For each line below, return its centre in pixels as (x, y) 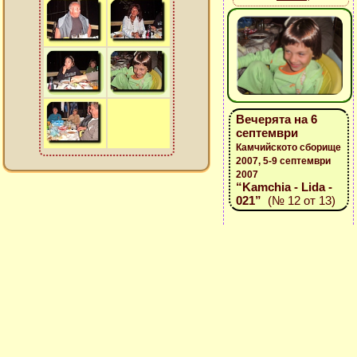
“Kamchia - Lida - (284, 187)
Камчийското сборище (288, 147)
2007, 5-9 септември (283, 161)
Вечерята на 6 (276, 119)
